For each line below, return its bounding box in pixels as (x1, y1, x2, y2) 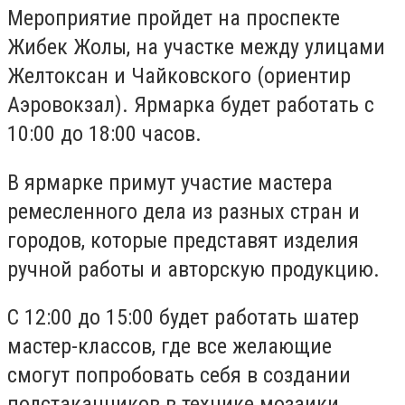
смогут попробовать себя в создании (7, 363, 351, 389)
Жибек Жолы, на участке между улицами (7, 34, 385, 60)
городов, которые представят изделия (7, 227, 359, 253)
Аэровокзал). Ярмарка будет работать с (7, 92, 374, 118)
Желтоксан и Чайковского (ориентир (7, 63, 351, 89)
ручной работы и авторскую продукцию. (7, 256, 380, 282)
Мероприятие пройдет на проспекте (7, 5, 340, 31)
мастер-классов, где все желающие (7, 334, 332, 360)
